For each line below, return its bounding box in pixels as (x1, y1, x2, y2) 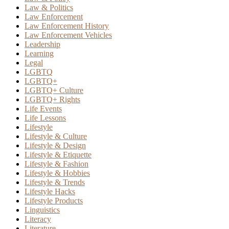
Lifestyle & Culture (25, 131, 87, 141)
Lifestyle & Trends (25, 177, 85, 187)
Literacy (25, 214, 51, 223)
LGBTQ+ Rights (25, 95, 80, 104)
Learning (25, 49, 54, 58)
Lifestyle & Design (25, 141, 86, 150)
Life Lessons (25, 113, 66, 122)
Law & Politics (25, 3, 73, 12)
